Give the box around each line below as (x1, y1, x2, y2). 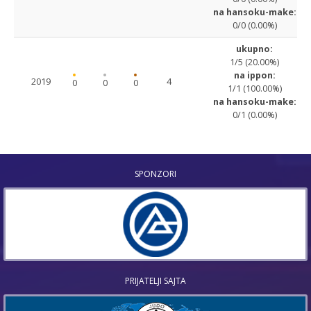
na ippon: (233, 69, 276, 81)
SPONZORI (135, 168, 176, 180)
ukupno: (236, 42, 273, 55)
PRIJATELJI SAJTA (125, 275, 186, 287)
